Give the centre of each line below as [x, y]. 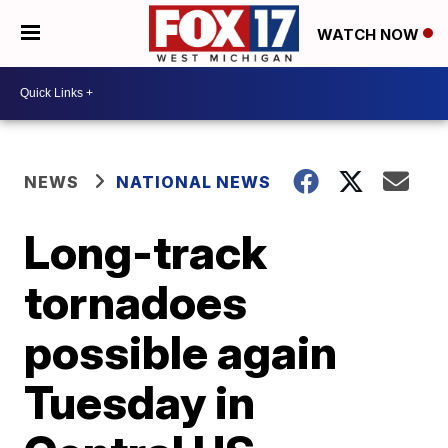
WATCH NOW [370, 34]
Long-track [146, 251]
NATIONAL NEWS [194, 181]
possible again [181, 351]
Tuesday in [140, 401]
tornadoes [136, 301]
